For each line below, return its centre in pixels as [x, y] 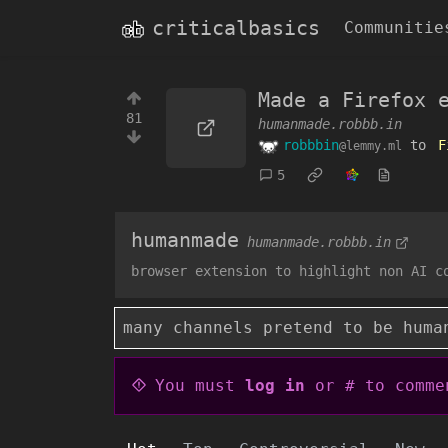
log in [275, 385]
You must [200, 385]
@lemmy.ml [370, 146]
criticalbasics [236, 28]
